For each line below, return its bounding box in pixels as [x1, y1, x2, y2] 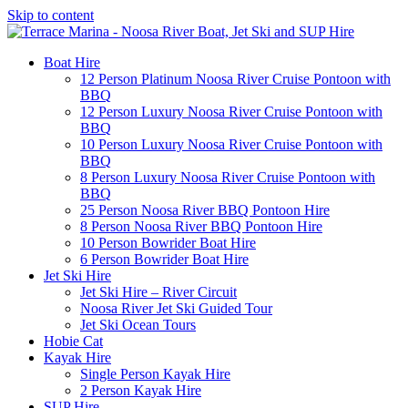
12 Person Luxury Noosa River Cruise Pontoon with [80, 104, 382, 119]
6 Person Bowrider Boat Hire [80, 251, 249, 267]
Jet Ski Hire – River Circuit [80, 284, 237, 300]
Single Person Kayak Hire [80, 366, 230, 382]
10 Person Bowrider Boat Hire [80, 235, 256, 250]
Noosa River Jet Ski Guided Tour [80, 301, 272, 316]
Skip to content [7, 7, 94, 23]
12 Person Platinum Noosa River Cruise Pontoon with [80, 71, 391, 87]
